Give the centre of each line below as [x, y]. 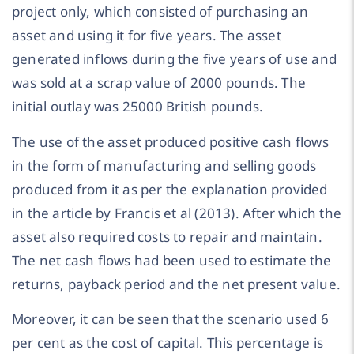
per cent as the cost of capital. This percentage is [168, 343]
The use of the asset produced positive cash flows [170, 141]
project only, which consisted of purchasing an [160, 11]
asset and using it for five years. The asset [147, 35]
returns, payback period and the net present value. [177, 284]
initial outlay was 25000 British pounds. [137, 106]
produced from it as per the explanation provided [170, 189]
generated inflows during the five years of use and [175, 58]
